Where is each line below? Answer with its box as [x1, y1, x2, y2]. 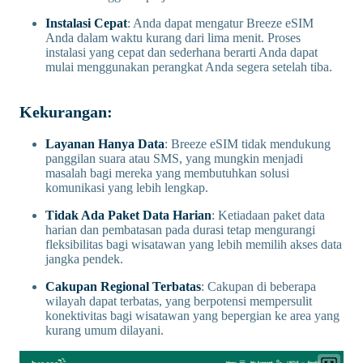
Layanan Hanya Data [45, 137, 164, 152]
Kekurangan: [19, 103, 113, 122]
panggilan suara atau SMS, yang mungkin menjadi [45, 152, 303, 166]
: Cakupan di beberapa [201, 280, 316, 294]
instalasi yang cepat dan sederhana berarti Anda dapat [45, 45, 318, 60]
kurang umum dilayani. [45, 323, 164, 338]
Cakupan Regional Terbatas [45, 280, 201, 294]
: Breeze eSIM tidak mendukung [164, 137, 331, 152]
